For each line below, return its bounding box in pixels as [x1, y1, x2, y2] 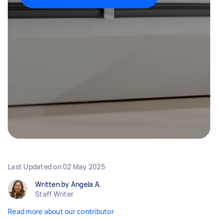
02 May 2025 [63, 162, 105, 171]
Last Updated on [8, 162, 63, 171]
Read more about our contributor [8, 207, 114, 216]
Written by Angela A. [35, 180, 101, 189]
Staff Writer [35, 189, 73, 199]
